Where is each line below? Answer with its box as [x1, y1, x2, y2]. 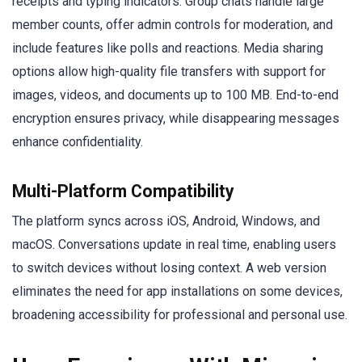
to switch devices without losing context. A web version [12, 259, 326, 276]
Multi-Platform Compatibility [12, 180, 234, 201]
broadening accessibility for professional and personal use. [12, 306, 347, 322]
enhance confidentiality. [12, 134, 143, 150]
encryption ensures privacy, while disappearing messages [12, 111, 339, 127]
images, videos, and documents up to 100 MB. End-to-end [12, 87, 339, 103]
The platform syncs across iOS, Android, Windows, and [12, 213, 320, 229]
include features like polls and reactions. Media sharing [12, 40, 323, 57]
